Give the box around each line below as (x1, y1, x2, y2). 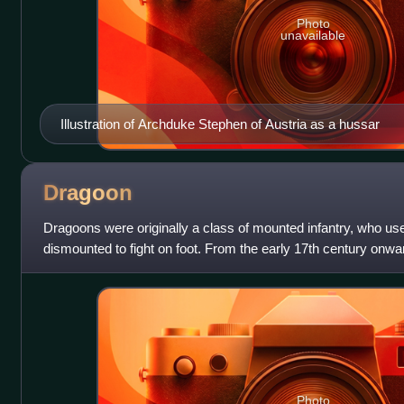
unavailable (280, 28, 346, 43)
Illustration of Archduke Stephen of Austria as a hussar (60, 115, 380, 132)
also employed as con (42, 261, 172, 277)
